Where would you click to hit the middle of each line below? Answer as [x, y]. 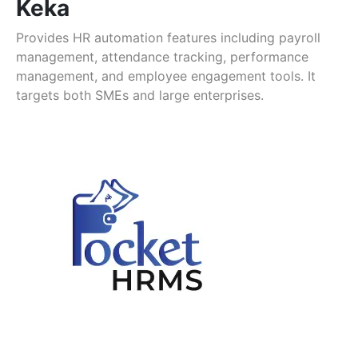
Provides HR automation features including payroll [168, 38]
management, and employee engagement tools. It [166, 76]
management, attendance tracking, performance [162, 57]
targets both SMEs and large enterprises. [140, 95]
